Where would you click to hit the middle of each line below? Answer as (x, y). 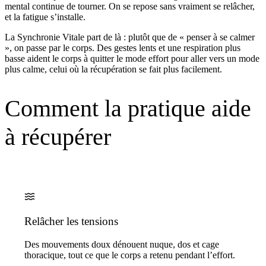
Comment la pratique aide (128, 109)
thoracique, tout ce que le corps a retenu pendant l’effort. (130, 255)
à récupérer (58, 137)
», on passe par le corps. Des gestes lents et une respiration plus (123, 48)
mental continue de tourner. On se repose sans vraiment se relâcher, (130, 7)
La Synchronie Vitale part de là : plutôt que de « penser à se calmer (130, 37)
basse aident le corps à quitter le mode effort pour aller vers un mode (132, 59)
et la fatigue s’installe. (45, 17)
